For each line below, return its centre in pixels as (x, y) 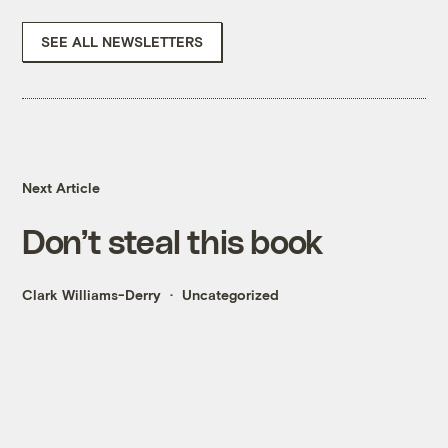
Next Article (61, 188)
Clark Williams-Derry (92, 295)
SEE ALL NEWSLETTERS (122, 42)
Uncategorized (231, 295)
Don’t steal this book (172, 241)
